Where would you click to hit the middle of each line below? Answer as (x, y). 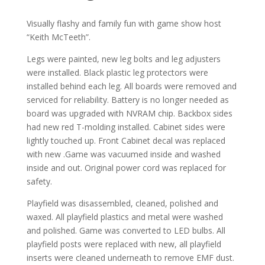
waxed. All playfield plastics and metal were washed (125, 216)
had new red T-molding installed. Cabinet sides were (126, 127)
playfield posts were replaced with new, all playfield (124, 244)
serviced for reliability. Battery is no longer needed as (127, 99)
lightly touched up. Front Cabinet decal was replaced (126, 140)
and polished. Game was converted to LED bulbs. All (126, 230)
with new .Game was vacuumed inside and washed (123, 154)
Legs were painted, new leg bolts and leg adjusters (123, 59)
